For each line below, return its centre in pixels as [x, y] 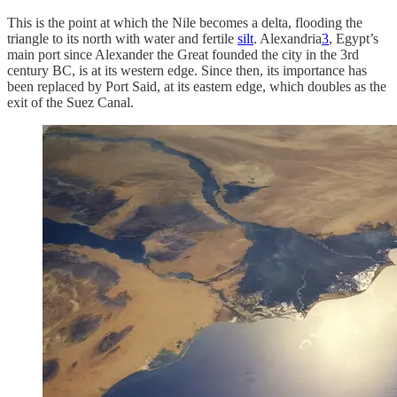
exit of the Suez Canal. [70, 102]
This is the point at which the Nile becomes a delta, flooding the [185, 22]
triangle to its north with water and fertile [122, 38]
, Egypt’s [354, 38]
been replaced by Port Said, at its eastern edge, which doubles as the [197, 86]
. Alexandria [288, 38]
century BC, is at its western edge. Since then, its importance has [187, 70]
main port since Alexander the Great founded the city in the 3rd [183, 54]
